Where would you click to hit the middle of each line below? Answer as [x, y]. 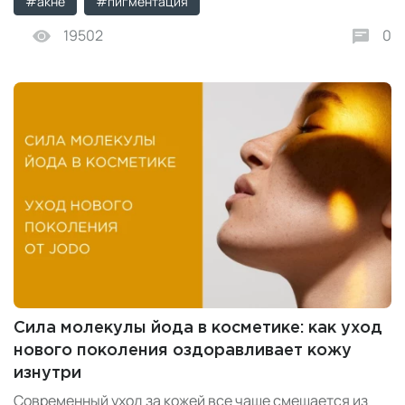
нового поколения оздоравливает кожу [183, 351]
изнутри [47, 374]
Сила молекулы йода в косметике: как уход [198, 329]
